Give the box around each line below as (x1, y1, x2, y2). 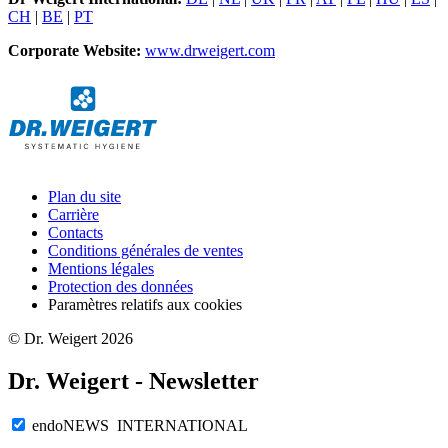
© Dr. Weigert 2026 (8, 330, 133, 348)
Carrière (48, 206, 99, 224)
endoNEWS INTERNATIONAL (32, 417, 248, 435)
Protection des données (48, 278, 193, 296)
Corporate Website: (8, 42, 145, 60)
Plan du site (48, 188, 121, 206)
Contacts (48, 224, 103, 242)
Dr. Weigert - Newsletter (8, 368, 259, 395)
